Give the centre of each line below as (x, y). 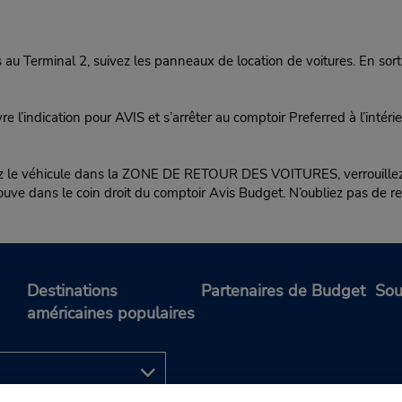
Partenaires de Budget (283, 290)
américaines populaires (111, 313)
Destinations (72, 290)
